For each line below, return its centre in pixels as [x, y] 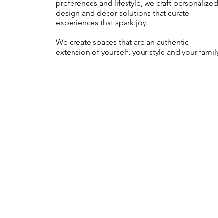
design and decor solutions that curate [123, 13]
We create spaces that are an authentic [123, 42]
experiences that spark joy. [103, 23]
